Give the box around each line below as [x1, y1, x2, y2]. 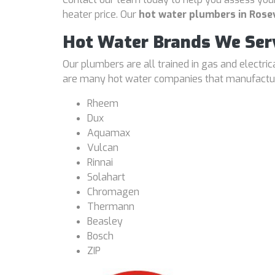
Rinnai [87, 156, 113, 169]
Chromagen [87, 185, 139, 198]
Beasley [87, 215, 123, 228]
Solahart [87, 171, 125, 184]
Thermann [87, 200, 134, 213]
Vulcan [87, 141, 118, 154]
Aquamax [87, 126, 130, 139]
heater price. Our [63, 8, 139, 21]
